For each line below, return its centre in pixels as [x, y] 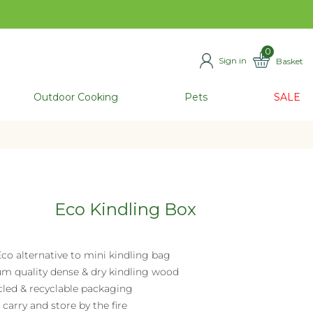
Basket [290, 61]
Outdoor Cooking [76, 97]
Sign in [233, 60]
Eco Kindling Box [125, 209]
